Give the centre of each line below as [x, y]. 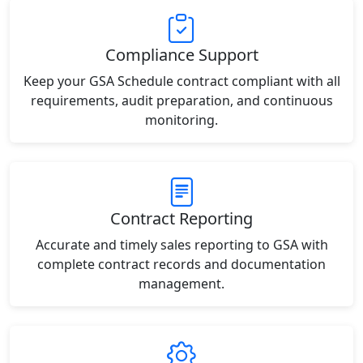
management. [181, 284]
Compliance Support [181, 55]
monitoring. [181, 120]
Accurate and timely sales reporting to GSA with [181, 245]
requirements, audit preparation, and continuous [181, 100]
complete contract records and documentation [181, 264]
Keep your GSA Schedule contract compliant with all [181, 81]
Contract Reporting [181, 218]
